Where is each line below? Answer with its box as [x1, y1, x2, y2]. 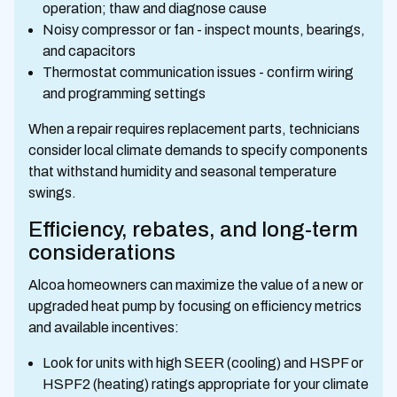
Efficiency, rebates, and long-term [28, 217, 358, 241]
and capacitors [43, 43, 136, 58]
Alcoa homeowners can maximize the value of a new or [28, 276, 363, 292]
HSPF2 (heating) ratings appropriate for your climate [43, 376, 369, 392]
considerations [28, 240, 175, 264]
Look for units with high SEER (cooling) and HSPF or [43, 354, 363, 370]
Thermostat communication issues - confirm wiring [43, 64, 354, 80]
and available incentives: [28, 319, 179, 335]
